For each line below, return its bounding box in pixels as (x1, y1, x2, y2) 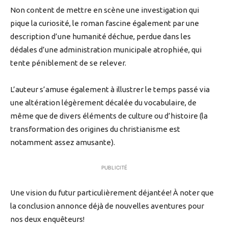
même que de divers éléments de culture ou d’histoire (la (10, 111, 208, 121)
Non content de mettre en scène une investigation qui (10, 6, 199, 15)
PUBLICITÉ (101, 164, 127, 171)
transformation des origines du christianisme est (10, 125, 180, 134)
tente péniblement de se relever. (10, 59, 126, 68)
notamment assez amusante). (10, 138, 115, 147)
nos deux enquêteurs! (10, 215, 88, 224)
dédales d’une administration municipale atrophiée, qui (10, 45, 202, 54)
